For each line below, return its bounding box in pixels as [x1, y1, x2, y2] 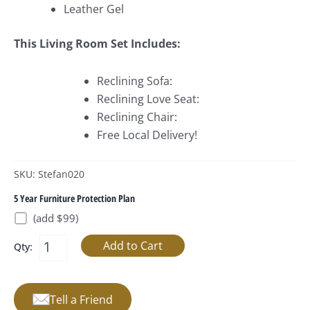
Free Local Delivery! [97, 127, 197, 143]
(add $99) [33, 211, 78, 226]
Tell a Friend [50, 291, 113, 307]
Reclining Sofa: [97, 73, 172, 89]
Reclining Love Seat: [97, 91, 199, 107]
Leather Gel [64, 1, 124, 17]
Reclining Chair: [97, 109, 177, 125]
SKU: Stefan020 [14, 167, 84, 181]
